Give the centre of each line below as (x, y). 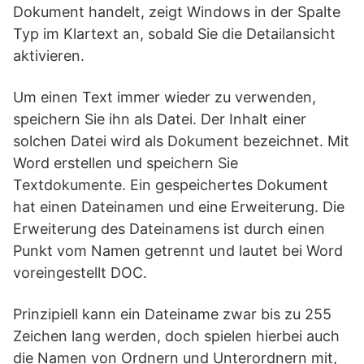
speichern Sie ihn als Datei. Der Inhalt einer (160, 119)
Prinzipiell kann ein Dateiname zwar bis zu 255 (172, 314)
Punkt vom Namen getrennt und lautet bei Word (178, 251)
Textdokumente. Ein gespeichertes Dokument (171, 185)
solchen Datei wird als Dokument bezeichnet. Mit (181, 141)
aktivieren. (49, 56)
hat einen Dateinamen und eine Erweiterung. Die (179, 207)
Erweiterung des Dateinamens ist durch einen (169, 229)
